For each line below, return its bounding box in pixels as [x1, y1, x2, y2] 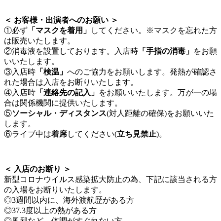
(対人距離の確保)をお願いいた [107, 109, 214, 117]
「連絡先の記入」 [36, 88, 99, 97]
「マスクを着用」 [28, 26, 91, 35]
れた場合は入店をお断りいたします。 [4, 78, 138, 86]
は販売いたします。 [4, 37, 75, 45]
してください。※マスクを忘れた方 [91, 26, 217, 35]
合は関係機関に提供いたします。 [4, 99, 122, 107]
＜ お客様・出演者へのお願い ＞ [4, 16, 118, 24]
